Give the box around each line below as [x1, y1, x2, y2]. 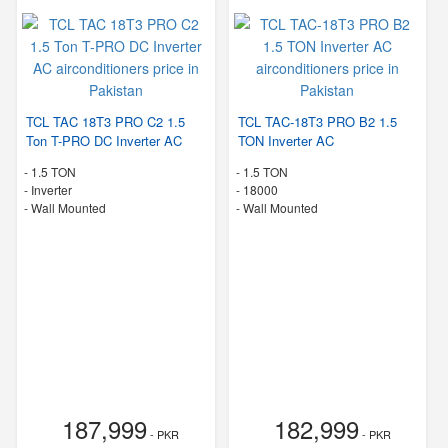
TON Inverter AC [237, 131, 334, 150]
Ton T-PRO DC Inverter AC [26, 131, 182, 150]
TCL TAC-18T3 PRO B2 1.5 [237, 112, 397, 131]
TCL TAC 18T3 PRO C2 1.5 [26, 112, 185, 131]
